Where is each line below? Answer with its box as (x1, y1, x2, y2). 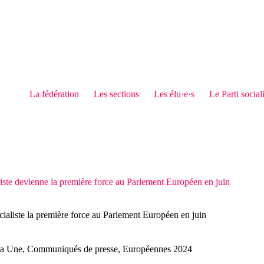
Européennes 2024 (123, 244, 192, 255)
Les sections (93, 89, 139, 99)
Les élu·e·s (153, 89, 194, 99)
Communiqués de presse (27, 244, 118, 255)
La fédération (29, 89, 79, 99)
